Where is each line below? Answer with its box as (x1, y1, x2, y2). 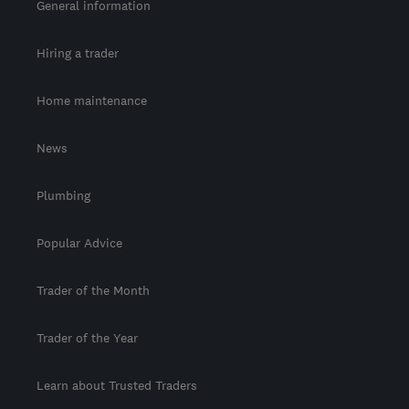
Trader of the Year (37, 330, 138, 347)
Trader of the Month (37, 282, 150, 299)
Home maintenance (37, 92, 147, 110)
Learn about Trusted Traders (37, 377, 197, 394)
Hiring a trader (37, 45, 119, 62)
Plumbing (37, 187, 90, 204)
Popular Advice (37, 235, 122, 252)
